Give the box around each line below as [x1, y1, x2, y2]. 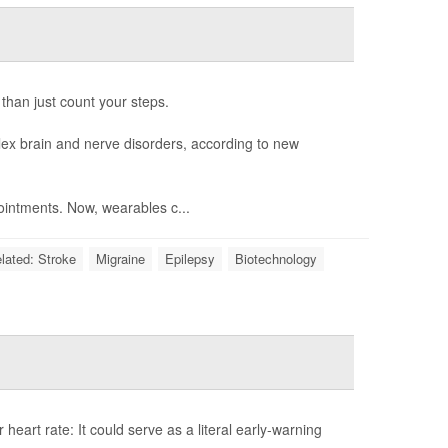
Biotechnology [235, 249, 317, 268]
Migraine [96, 249, 145, 268]
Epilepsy [165, 249, 215, 268]
